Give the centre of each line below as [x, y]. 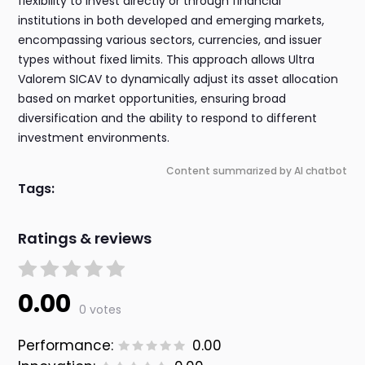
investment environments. [94, 138]
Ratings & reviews [85, 239]
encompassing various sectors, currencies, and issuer [170, 40]
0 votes [101, 310]
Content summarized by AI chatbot [256, 171]
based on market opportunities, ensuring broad [152, 99]
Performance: [66, 346]
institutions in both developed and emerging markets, [172, 21]
